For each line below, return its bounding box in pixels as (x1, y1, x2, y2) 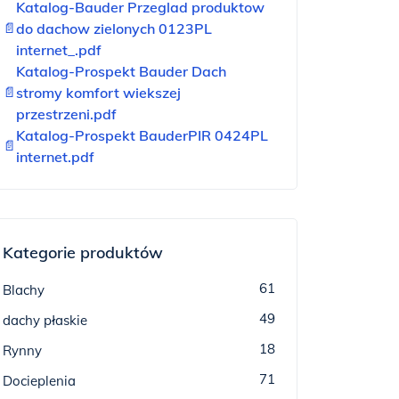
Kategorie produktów (3, 242, 163, 263)
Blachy (3, 281, 45, 298)
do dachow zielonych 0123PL (16, 20, 212, 37)
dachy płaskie (3, 312, 87, 329)
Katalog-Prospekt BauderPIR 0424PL (16, 126, 268, 144)
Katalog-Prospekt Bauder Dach (16, 62, 226, 80)
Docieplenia (3, 372, 76, 389)
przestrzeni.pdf (16, 105, 117, 123)
